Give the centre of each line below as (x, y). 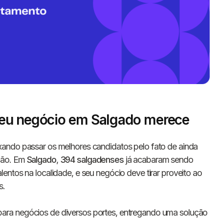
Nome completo (123, 188)
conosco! (115, 152)
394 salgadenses (92, 159)
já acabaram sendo (158, 159)
